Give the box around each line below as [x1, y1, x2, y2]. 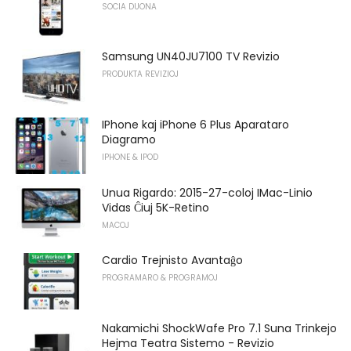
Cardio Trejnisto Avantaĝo [102, 252, 243, 269]
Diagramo [102, 131, 156, 147]
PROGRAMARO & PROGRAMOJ [102, 272, 218, 284]
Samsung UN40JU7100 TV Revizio [102, 49, 280, 65]
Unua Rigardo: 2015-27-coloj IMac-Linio [102, 184, 313, 201]
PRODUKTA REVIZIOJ [102, 68, 179, 81]
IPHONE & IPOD [102, 150, 158, 163]
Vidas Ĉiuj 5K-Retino [102, 199, 209, 215]
